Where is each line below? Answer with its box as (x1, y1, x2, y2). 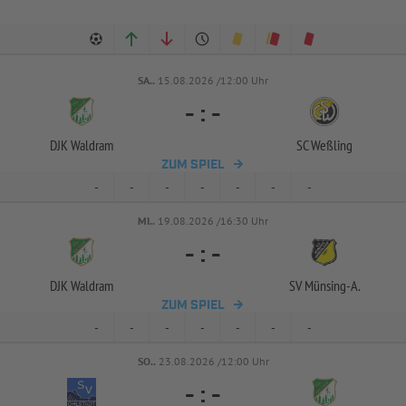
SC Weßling (296, 136, 353, 154)
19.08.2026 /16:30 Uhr (158, 214, 268, 227)
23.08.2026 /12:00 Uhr (158, 354, 269, 368)
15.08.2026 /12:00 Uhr (158, 73, 268, 87)
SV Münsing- (288, 276, 351, 295)
